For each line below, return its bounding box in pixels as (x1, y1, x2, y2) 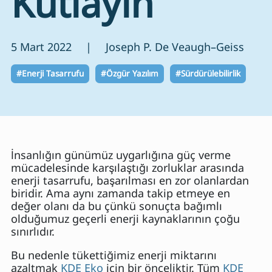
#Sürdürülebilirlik (175, 67, 240, 79)
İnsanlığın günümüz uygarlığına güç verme (11, 147, 231, 162)
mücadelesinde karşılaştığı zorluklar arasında (11, 160, 244, 175)
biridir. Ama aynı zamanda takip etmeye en (11, 185, 230, 200)
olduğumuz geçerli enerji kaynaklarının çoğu (11, 211, 240, 226)
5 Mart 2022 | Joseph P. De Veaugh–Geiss (11, 39, 244, 54)
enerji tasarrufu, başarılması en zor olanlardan (11, 172, 249, 188)
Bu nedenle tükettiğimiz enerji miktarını (11, 247, 217, 262)
